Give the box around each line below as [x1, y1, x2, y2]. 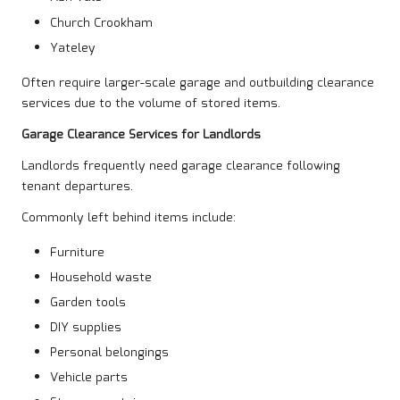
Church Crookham [50, 12, 153, 33]
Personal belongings [50, 343, 169, 363]
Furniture [50, 242, 104, 262]
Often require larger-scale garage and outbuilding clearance [21, 72, 374, 93]
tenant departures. [21, 176, 133, 196]
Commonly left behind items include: [21, 207, 236, 228]
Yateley [50, 37, 96, 58]
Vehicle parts [50, 368, 128, 388]
